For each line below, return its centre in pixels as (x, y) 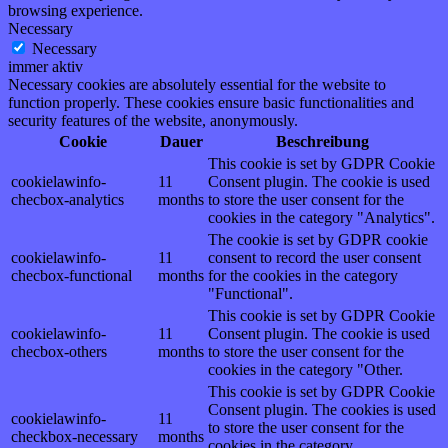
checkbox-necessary (74, 436)
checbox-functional (71, 275)
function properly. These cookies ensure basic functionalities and (211, 102)
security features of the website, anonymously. (153, 120)
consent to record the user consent (314, 257)
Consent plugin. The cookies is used (322, 409)
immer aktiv (45, 66)
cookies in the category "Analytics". (321, 217)
